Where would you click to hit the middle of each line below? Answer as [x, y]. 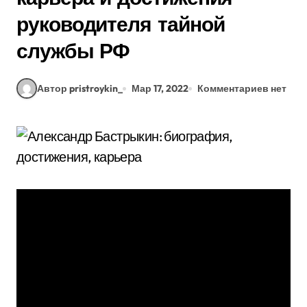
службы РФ [73, 51]
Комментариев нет [242, 88]
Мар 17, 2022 [160, 88]
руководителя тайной [121, 24]
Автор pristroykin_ [80, 88]
